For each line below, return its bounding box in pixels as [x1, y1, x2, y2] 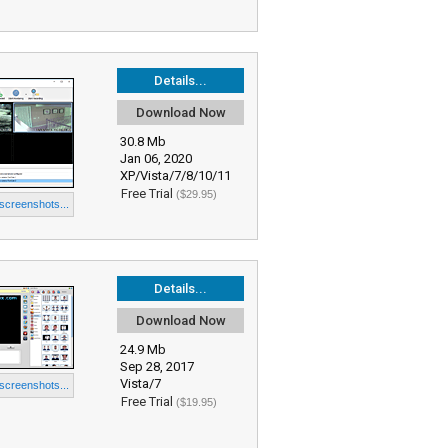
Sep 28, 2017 [120, 359, 194, 374]
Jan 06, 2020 [120, 151, 192, 166]
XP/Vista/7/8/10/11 [120, 168, 231, 183]
